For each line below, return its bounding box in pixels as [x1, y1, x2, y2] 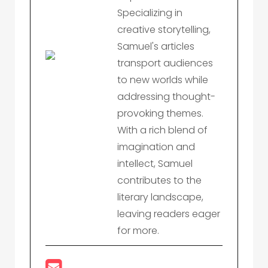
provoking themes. [117, 106, 203, 120]
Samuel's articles [117, 39, 194, 53]
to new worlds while [117, 73, 208, 87]
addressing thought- [117, 90, 215, 103]
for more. [117, 224, 159, 237]
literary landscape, [117, 190, 203, 204]
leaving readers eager [117, 207, 220, 221]
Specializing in [117, 6, 182, 20]
